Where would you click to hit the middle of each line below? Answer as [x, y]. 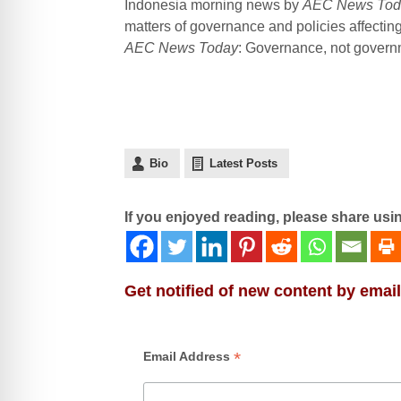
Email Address [188, 356]
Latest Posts [243, 163]
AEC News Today [181, 47]
